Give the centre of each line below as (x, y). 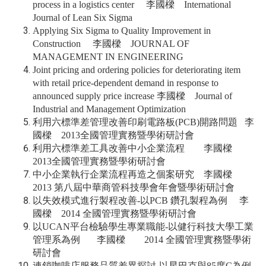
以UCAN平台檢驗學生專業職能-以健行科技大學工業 (143, 226)
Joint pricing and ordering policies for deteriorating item (137, 69)
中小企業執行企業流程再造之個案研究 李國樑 (136, 174)
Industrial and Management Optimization (109, 109)
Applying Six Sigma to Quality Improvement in (122, 30)
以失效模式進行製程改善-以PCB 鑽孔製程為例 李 (141, 200)
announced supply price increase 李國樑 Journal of (132, 96)
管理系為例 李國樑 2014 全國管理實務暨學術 (142, 239)
